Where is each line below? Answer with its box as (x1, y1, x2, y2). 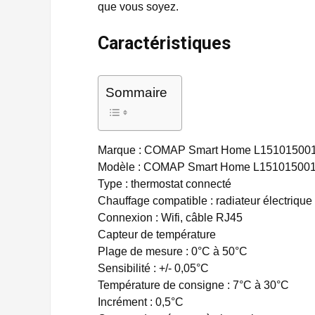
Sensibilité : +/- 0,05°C (98, 262, 209, 274)
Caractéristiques (98, 33, 231, 53)
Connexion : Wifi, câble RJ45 (98, 212, 243, 224)
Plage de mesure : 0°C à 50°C (98, 245, 247, 257)
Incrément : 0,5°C (98, 296, 184, 308)
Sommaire (105, 85, 167, 100)
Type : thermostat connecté (98, 178, 231, 190)
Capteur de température (98, 229, 216, 240)
